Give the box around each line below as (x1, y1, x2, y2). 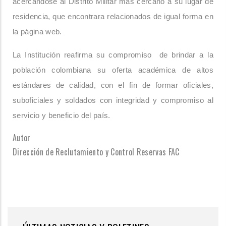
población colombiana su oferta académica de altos (13, 66, 213, 75)
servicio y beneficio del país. (13, 111, 112, 120)
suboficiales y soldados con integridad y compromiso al (13, 96, 213, 105)
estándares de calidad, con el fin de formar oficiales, (13, 81, 213, 90)
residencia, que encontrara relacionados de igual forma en (13, 13, 213, 21)
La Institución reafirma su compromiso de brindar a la (13, 51, 213, 60)
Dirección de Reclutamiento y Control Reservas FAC (13, 146, 180, 158)
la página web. (13, 28, 62, 36)
